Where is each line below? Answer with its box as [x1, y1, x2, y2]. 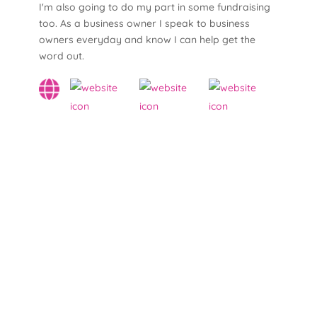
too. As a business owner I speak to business [38, 17, 250, 30]
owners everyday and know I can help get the [38, 33, 255, 47]
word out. [38, 50, 84, 63]
